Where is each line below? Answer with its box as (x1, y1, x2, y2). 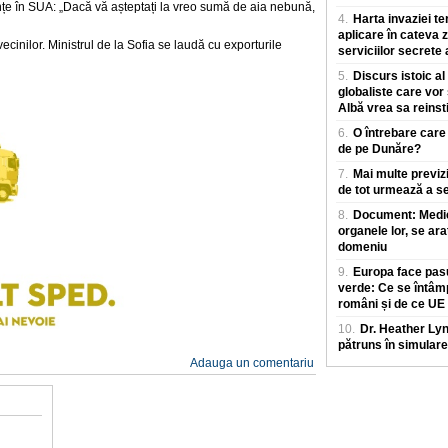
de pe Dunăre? (338, 142, 421, 157)
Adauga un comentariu (190, 355, 314, 370)
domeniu (338, 240, 387, 255)
